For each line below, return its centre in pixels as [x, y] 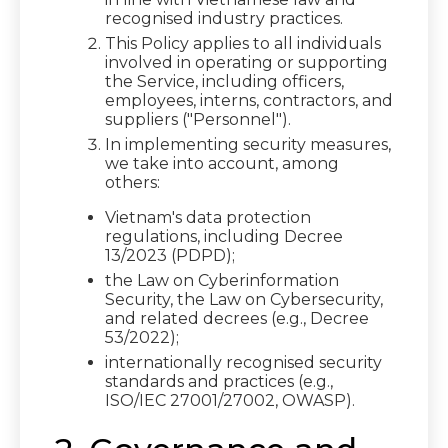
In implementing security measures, [248, 144]
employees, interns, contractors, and [249, 100]
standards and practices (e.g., [219, 381]
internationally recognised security [243, 362]
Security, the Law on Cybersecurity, [244, 299]
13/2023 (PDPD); [170, 255]
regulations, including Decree [224, 236]
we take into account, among [222, 163]
